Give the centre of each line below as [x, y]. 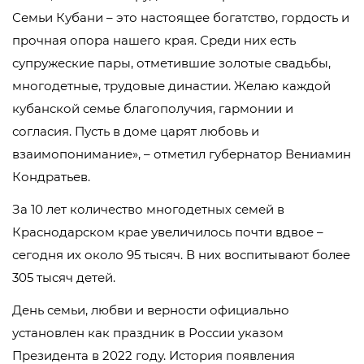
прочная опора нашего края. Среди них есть [154, 41]
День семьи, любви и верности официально [151, 310]
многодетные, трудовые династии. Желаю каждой [171, 86]
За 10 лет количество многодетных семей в [148, 210]
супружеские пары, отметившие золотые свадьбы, [171, 63]
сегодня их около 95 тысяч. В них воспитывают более [181, 255]
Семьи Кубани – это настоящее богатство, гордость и [181, 18]
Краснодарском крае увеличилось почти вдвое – [168, 232]
